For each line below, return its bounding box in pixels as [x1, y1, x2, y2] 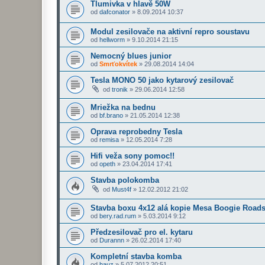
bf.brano [99, 112, 123, 119]
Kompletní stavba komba [91, 252, 182, 261]
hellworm [99, 35, 125, 43]
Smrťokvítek [99, 60, 137, 67]
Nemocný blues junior [91, 51, 172, 60]
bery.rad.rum [99, 212, 136, 220]
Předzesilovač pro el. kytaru [91, 228, 193, 237]
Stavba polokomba [91, 176, 159, 185]
